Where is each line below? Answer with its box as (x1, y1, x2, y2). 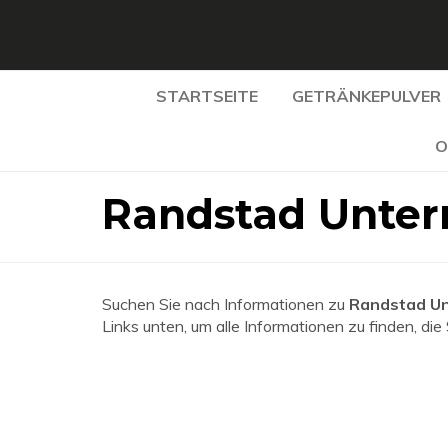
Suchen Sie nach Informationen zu (102, 294, 349, 314)
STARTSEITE (155, 86, 258, 106)
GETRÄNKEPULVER (291, 86, 441, 106)
